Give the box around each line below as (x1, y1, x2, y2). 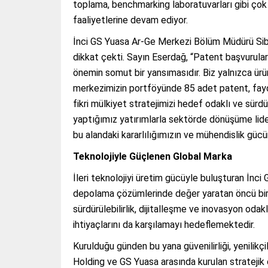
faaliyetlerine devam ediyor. (73, 14, 188, 26)
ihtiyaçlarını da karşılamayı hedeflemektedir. (73, 219, 255, 231)
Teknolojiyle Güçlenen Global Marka (73, 151, 232, 163)
